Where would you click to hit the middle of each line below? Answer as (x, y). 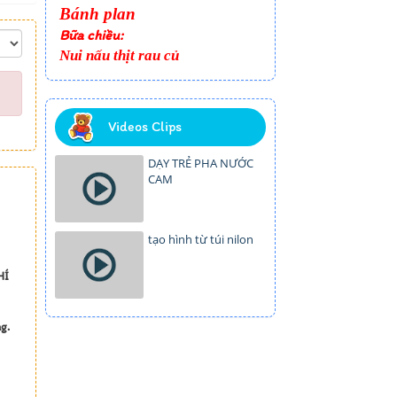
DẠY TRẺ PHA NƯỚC (201, 163)
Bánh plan (97, 14)
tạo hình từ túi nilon (201, 240)
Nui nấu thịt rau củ (119, 56)
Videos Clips (145, 127)
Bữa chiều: (91, 35)
